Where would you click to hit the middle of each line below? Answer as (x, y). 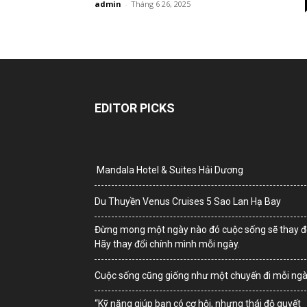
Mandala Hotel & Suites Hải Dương (170, 170)
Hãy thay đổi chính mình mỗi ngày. (167, 244)
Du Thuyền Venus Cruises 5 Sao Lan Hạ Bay (188, 201)
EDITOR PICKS (135, 108)
